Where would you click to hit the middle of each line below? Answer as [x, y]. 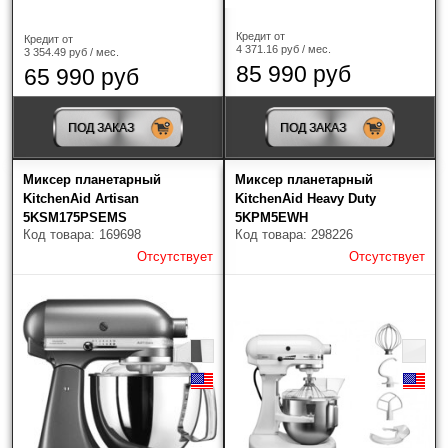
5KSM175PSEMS [75, 217]
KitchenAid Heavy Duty [305, 198]
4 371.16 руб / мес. [283, 48]
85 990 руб [293, 73]
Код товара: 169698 [82, 234]
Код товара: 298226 [294, 234]
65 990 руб [81, 76]
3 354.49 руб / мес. [71, 51]
